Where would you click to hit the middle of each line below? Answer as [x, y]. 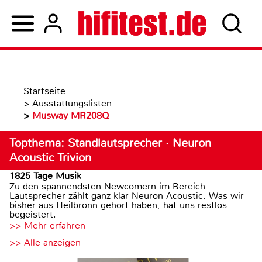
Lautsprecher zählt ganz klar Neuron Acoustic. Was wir [127, 196]
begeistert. [33, 214]
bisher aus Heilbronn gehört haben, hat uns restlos [118, 205]
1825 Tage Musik [45, 176]
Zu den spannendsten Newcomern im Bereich [107, 186]
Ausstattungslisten [72, 103]
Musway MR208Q [70, 116]
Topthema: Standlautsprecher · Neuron [110, 143]
